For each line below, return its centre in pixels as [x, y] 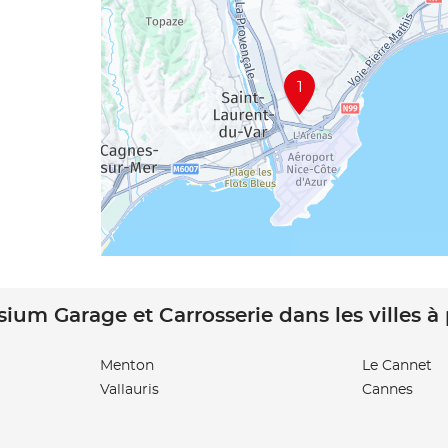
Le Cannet [397, 366]
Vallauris [129, 390]
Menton [127, 366]
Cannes [387, 390]
